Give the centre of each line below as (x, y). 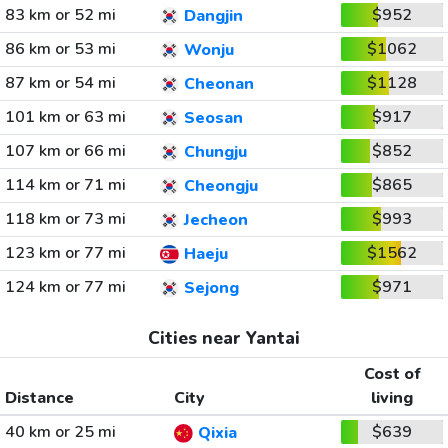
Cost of (392, 374)
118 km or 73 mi (65, 219)
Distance (39, 398)
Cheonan (218, 84)
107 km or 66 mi (65, 151)
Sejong (211, 288)
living (392, 398)
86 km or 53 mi (60, 49)
